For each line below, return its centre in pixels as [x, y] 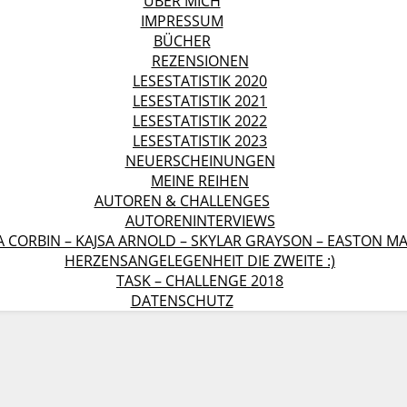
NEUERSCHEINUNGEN [200, 161]
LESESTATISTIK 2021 [200, 101]
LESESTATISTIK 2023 [200, 141]
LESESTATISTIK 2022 [200, 121]
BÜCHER [182, 41]
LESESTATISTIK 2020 [200, 81]
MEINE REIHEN [200, 181]
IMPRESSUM [182, 21]
